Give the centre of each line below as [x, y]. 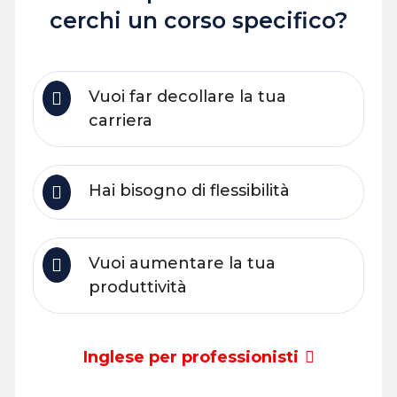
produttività [138, 287]
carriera [121, 120]
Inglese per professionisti [191, 357]
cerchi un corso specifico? [198, 20]
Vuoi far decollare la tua [188, 96]
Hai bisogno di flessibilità [190, 190]
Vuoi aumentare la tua [183, 263]
